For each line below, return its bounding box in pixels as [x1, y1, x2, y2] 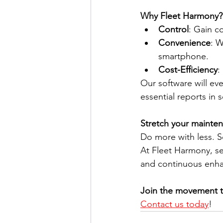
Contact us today [140, 199, 209, 210]
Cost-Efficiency [158, 64, 218, 76]
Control [158, 24, 189, 35]
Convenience [158, 37, 211, 49]
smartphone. [158, 51, 211, 62]
